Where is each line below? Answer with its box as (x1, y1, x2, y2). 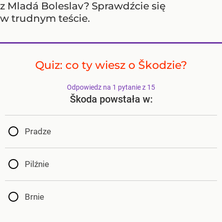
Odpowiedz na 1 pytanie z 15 (67, 83, 155, 92)
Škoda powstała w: (69, 93, 153, 106)
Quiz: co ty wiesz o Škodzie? (35, 58, 187, 72)
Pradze (25, 126, 51, 137)
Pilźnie (25, 159, 49, 169)
